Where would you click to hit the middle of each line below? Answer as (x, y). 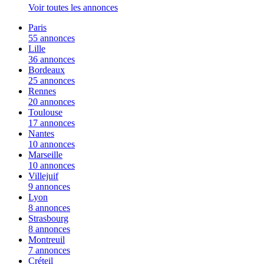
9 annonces (49, 186)
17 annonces (52, 123)
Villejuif (43, 176)
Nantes (41, 133)
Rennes (42, 91)
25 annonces (52, 80)
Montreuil (47, 239)
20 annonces (52, 101)
